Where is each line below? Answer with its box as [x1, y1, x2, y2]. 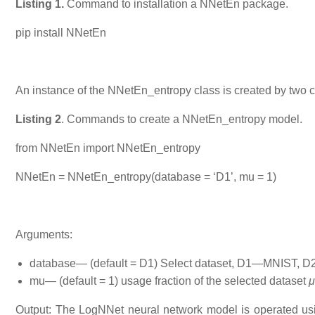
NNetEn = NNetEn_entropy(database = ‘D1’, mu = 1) [15, 170, 276, 183]
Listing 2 [15, 112, 61, 125]
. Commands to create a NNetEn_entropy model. [61, 112, 302, 125]
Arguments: [15, 228, 72, 240]
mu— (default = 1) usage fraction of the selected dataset [30, 274, 309, 287]
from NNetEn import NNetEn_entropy [15, 141, 200, 154]
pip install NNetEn [15, 26, 106, 39]
